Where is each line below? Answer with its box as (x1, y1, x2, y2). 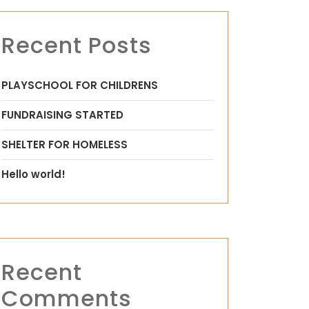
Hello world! (1, 167, 66, 181)
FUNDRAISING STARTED (1, 108, 123, 122)
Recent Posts (1, 30, 152, 61)
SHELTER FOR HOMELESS (1, 137, 128, 152)
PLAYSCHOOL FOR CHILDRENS (1, 78, 158, 92)
